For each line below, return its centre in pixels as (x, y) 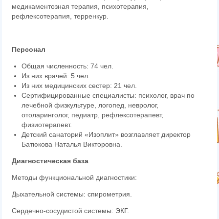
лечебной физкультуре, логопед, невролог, (90, 105)
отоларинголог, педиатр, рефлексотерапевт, (93, 115)
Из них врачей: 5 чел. (56, 76)
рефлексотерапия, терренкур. (60, 16)
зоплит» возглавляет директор (142, 134)
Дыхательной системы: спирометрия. (72, 194)
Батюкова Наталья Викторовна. (72, 144)
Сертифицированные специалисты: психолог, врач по (108, 95)
